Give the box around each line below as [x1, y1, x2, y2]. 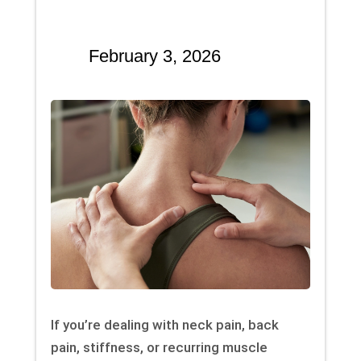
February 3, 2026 [88, 46, 221, 67]
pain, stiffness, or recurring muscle [50, 339, 268, 356]
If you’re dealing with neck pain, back [50, 317, 279, 334]
